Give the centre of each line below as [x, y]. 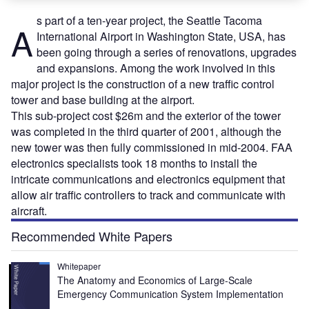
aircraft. [29, 211]
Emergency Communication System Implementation [171, 294]
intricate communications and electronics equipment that [148, 179]
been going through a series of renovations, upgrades [166, 52]
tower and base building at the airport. [103, 100]
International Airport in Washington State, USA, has [161, 36]
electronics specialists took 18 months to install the [134, 163]
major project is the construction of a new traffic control [143, 84]
